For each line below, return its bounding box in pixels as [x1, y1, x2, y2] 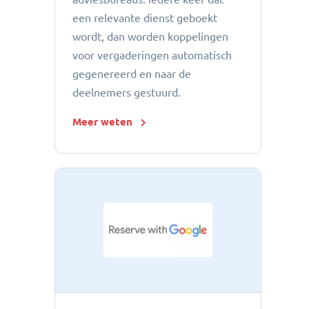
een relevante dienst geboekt [72, 12, 217, 25]
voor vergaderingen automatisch [72, 49, 232, 62]
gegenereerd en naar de [72, 68, 191, 81]
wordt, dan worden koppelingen [72, 30, 228, 43]
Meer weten [72, 116, 132, 128]
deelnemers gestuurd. [72, 86, 181, 99]
